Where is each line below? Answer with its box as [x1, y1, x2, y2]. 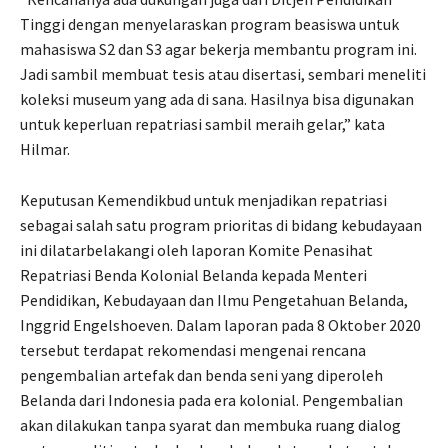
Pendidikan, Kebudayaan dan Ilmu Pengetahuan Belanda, [20, 289, 408, 310]
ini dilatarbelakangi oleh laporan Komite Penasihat [20, 239, 373, 260]
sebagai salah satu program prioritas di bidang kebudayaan [20, 214, 422, 235]
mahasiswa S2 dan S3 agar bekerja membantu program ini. [20, 38, 417, 59]
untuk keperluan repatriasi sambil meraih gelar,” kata [20, 113, 385, 134]
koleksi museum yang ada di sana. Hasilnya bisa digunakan [20, 88, 414, 109]
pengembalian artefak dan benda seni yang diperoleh [20, 364, 383, 385]
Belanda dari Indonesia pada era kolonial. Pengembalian [20, 389, 403, 410]
